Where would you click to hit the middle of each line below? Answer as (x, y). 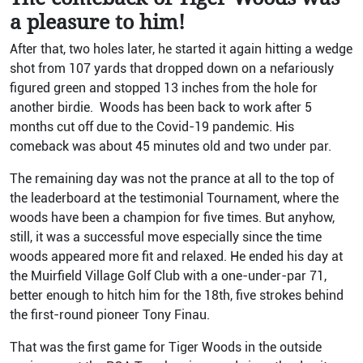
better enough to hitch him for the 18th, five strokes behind (177, 295)
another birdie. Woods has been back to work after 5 (161, 107)
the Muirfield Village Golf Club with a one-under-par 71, (168, 276)
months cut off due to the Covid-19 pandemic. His (152, 127)
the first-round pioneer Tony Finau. (111, 315)
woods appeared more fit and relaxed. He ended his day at (176, 256)
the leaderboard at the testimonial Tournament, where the (174, 198)
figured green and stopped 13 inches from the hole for (164, 88)
